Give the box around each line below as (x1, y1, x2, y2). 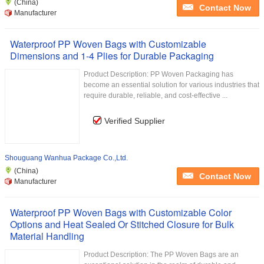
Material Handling (10, 229, 84, 243)
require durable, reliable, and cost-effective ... (84, 91, 227, 100)
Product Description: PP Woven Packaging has (84, 70, 233, 78)
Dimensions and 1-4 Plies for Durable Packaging (10, 49, 214, 62)
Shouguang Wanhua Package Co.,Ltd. (5, 154, 128, 162)
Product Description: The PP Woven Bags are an (84, 250, 239, 259)
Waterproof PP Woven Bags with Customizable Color (10, 206, 232, 219)
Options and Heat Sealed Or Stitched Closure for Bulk (10, 217, 234, 231)
